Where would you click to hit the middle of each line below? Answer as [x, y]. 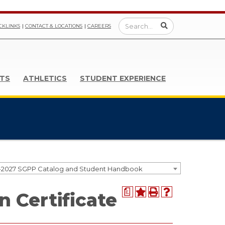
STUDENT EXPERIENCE [123, 78]
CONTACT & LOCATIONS [54, 26]
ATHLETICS [45, 78]
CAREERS [99, 26]
